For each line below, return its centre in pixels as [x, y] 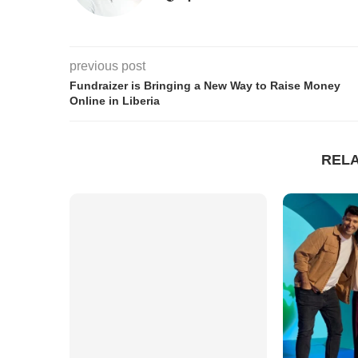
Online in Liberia [115, 101]
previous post [107, 66]
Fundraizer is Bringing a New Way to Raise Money [205, 86]
